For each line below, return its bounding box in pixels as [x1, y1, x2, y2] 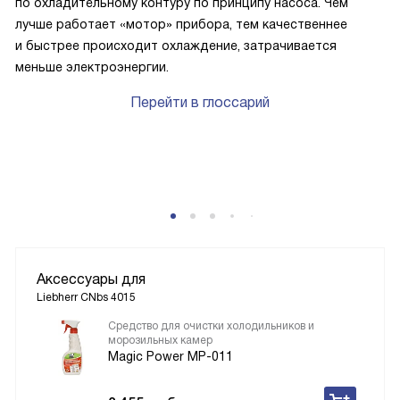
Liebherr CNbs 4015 [37, 291, 136, 304]
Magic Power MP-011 [108, 349, 233, 363]
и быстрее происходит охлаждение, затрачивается [15, 38, 337, 53]
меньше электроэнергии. [15, 60, 169, 74]
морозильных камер [108, 334, 212, 346]
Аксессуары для [37, 271, 146, 287]
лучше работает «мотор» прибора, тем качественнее [15, 17, 347, 31]
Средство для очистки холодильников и [108, 320, 314, 332]
